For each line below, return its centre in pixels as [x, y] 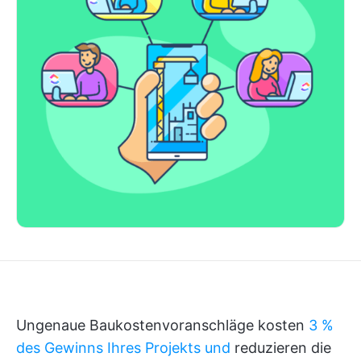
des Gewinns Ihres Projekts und [125, 348]
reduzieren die [283, 348]
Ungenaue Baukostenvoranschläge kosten [162, 325]
